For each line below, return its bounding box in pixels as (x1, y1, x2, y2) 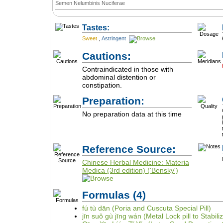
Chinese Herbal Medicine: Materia (82, 158, 189, 166)
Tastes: (82, 23, 110, 32)
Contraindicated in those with (82, 65, 173, 73)
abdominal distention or (82, 73, 156, 81)
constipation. (82, 81, 122, 89)
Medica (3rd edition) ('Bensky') (82, 166, 178, 174)
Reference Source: (82, 143, 176, 155)
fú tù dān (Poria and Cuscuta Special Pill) (82, 204, 211, 212)
